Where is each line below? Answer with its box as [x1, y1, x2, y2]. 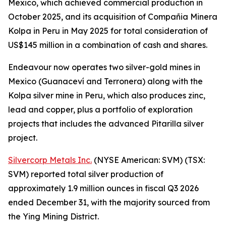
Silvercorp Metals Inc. [8, 155, 92, 165]
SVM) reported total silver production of [8, 169, 163, 179]
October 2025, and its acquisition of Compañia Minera [8, 12, 217, 22]
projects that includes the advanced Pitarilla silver [8, 119, 204, 129]
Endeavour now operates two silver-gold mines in [8, 62, 200, 72]
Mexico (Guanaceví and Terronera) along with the [8, 76, 203, 86]
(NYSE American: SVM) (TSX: [92, 155, 205, 165]
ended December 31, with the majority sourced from [8, 197, 210, 207]
